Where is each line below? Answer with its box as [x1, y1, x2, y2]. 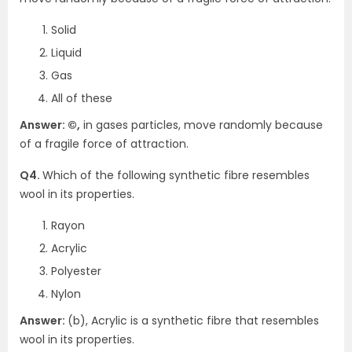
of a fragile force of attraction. [20, 136, 189, 152]
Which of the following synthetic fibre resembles [42, 167, 310, 183]
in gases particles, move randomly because [80, 117, 323, 133]
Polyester [51, 263, 101, 279]
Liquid [51, 45, 82, 60]
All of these [51, 90, 112, 106]
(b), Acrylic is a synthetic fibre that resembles [68, 313, 319, 328]
